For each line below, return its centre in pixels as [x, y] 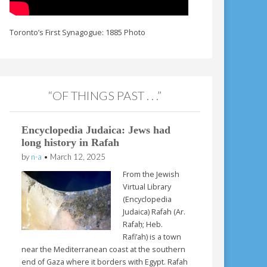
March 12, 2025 [78, 157]
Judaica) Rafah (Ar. [154, 212]
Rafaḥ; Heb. [143, 224]
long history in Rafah [71, 143]
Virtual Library [147, 187]
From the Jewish [151, 174]
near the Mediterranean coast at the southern [104, 249]
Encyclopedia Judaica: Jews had [96, 130]
